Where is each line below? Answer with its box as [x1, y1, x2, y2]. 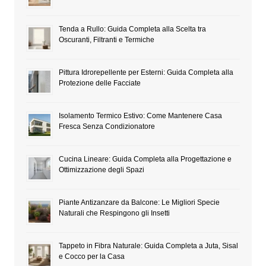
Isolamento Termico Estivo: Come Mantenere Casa [58, 112, 222, 121]
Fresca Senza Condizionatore [58, 122, 155, 131]
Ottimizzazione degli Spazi [58, 166, 144, 175]
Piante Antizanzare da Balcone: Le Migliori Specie [58, 198, 220, 207]
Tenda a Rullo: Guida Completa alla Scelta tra [58, 25, 206, 34]
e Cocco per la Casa [58, 252, 125, 261]
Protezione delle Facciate [58, 79, 141, 88]
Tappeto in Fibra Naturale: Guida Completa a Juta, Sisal [58, 242, 238, 251]
